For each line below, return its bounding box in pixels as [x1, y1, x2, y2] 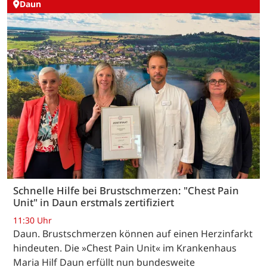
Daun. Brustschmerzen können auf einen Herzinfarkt [13, 226, 253, 240]
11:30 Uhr [13, 214, 52, 226]
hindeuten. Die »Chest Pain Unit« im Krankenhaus [13, 241, 237, 254]
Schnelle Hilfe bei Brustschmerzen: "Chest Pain [13, 184, 239, 198]
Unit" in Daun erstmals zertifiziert [13, 195, 174, 210]
